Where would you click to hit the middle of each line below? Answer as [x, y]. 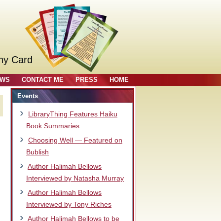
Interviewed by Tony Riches [69, 204]
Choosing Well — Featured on [75, 140]
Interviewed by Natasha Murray [75, 178]
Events [28, 96]
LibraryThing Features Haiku [73, 114]
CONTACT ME [43, 80]
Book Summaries [53, 126]
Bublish [37, 152]
